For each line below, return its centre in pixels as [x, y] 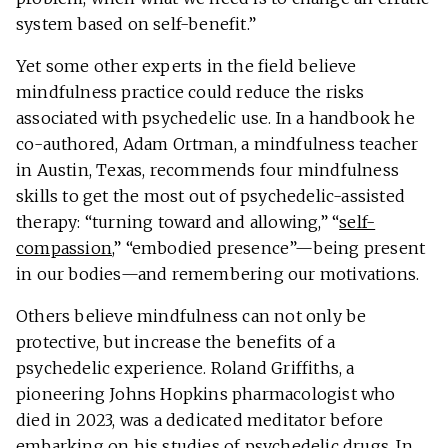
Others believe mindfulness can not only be [191, 316]
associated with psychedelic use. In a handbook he [215, 118]
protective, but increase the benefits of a [176, 342]
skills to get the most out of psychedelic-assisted [211, 196]
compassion [64, 248]
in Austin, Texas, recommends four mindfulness [208, 170]
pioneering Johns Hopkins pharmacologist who [206, 394]
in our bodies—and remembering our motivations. [220, 274]
